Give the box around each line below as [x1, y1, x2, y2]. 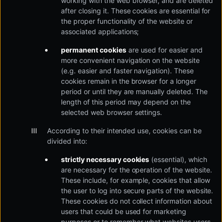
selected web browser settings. [61, 108, 163, 116]
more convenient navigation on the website [61, 56, 200, 64]
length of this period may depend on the [61, 98, 191, 106]
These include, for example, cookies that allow [61, 176, 210, 184]
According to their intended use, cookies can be [47, 126, 202, 135]
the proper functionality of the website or [61, 17, 193, 25]
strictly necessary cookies [61, 155, 150, 164]
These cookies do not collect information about [61, 197, 212, 205]
